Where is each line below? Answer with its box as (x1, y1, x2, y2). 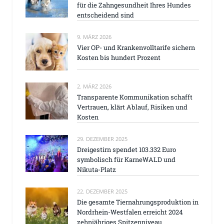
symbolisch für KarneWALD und (77, 154, 175, 164)
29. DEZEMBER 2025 (77, 134, 127, 142)
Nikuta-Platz (77, 164, 116, 174)
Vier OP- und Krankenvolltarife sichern (77, 43, 195, 52)
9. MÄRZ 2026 (77, 33, 111, 41)
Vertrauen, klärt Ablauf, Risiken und (77, 102, 187, 111)
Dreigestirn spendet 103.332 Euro (77, 144, 176, 154)
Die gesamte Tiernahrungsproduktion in (77, 197, 198, 207)
